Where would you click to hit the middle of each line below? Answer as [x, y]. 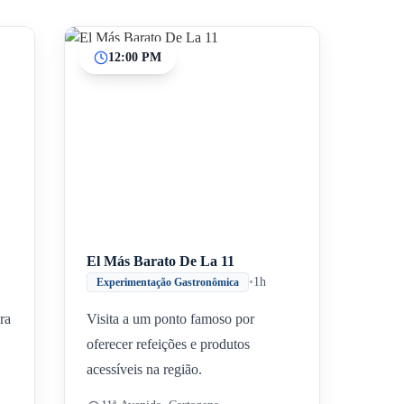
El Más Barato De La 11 [161, 261]
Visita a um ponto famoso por [171, 319]
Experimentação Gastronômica [168, 282]
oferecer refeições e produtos [169, 344]
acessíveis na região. [145, 369]
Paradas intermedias [235, 127]
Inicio [185, 127]
